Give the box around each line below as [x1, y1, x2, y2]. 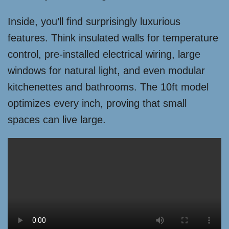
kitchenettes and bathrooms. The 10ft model [8, 81, 209, 93]
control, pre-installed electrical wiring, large [8, 49, 200, 60]
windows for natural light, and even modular [8, 65, 205, 76]
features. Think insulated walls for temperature [8, 32, 218, 43]
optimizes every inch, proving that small [8, 98, 187, 109]
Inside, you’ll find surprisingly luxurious [8, 16, 180, 27]
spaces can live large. [8, 114, 106, 125]
